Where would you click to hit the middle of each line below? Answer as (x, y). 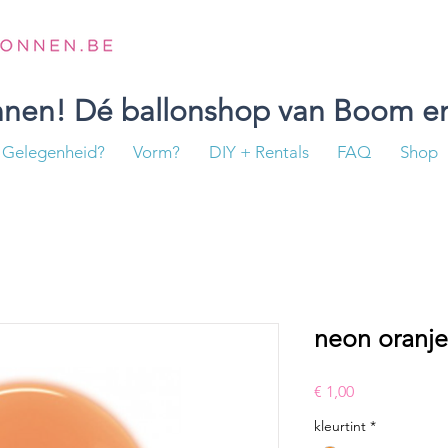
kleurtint (340, 426)
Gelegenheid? (54, 152)
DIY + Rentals (258, 152)
